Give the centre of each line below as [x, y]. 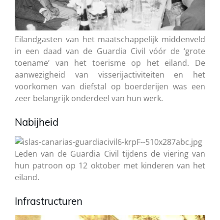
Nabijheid [37, 122]
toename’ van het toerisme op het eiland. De [110, 63]
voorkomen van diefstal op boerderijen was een [110, 87]
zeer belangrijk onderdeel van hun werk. [89, 98]
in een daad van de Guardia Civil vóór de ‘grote [110, 51]
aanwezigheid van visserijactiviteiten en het [110, 75]
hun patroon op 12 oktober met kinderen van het [110, 166]
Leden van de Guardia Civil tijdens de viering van [110, 154]
